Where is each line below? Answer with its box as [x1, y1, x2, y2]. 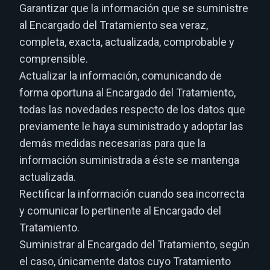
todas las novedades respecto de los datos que [19, 103, 245, 116]
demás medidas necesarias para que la [19, 137, 206, 149]
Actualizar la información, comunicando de [19, 69, 222, 82]
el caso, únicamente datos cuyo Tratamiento [19, 255, 231, 268]
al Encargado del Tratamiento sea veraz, [19, 19, 208, 31]
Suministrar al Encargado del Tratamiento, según [19, 238, 250, 251]
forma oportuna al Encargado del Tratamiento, [19, 86, 236, 99]
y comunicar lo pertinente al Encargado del [19, 204, 221, 217]
